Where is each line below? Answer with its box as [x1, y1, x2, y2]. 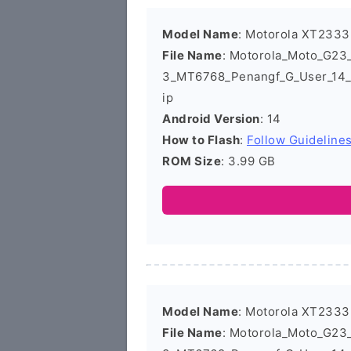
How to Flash [162, 132, 240, 147]
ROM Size [162, 154, 221, 168]
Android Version [162, 111, 260, 126]
